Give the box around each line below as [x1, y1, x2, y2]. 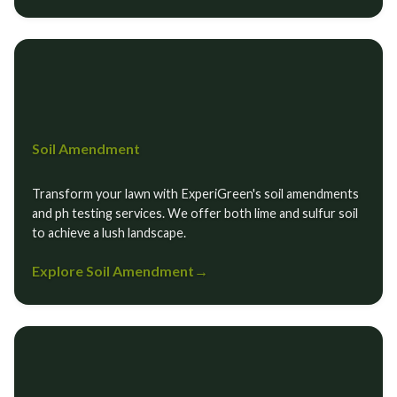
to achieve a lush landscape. [32, 225, 186, 240]
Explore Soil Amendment [32, 262, 194, 279]
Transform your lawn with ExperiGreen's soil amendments [32, 186, 359, 201]
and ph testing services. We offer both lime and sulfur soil [32, 206, 358, 221]
